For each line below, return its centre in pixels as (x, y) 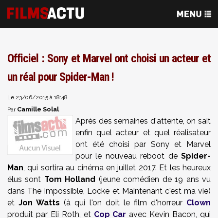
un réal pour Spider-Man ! (61, 77)
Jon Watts (39, 203)
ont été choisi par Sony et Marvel (143, 144)
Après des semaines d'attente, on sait (143, 121)
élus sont (26, 179)
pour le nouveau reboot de (128, 156)
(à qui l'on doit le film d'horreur (123, 203)
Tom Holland (70, 179)
